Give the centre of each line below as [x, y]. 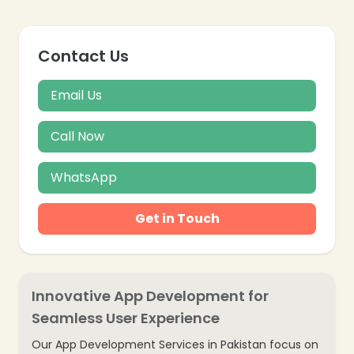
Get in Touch [177, 218]
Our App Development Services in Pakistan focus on [175, 344]
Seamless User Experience [126, 318]
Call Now [77, 136]
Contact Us [83, 56]
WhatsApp [84, 177]
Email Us [76, 95]
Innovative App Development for [150, 296]
